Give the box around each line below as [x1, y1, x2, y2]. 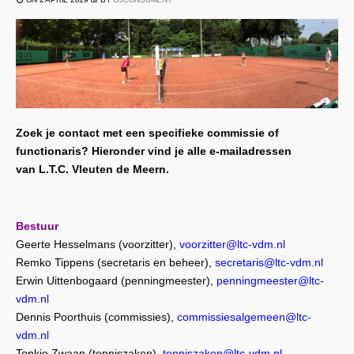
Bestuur [16, 219, 58, 232]
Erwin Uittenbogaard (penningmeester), [16, 273, 217, 287]
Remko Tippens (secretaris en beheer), [16, 255, 215, 269]
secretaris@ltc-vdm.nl [215, 255, 323, 269]
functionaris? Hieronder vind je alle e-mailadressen [16, 144, 292, 157]
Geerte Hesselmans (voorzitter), [16, 237, 179, 250]
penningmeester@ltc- [217, 273, 324, 287]
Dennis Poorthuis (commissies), [16, 310, 177, 323]
